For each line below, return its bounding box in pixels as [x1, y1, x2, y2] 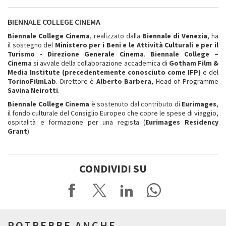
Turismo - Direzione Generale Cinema [8, 49, 144, 59]
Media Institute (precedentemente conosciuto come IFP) [8, 67, 203, 77]
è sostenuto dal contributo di [89, 99, 182, 108]
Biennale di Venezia [142, 31, 207, 40]
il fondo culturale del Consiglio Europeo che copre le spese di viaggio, [8, 108, 218, 118]
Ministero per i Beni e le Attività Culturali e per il [54, 40, 219, 49]
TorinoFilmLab [8, 76, 56, 86]
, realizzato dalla [90, 31, 142, 40]
